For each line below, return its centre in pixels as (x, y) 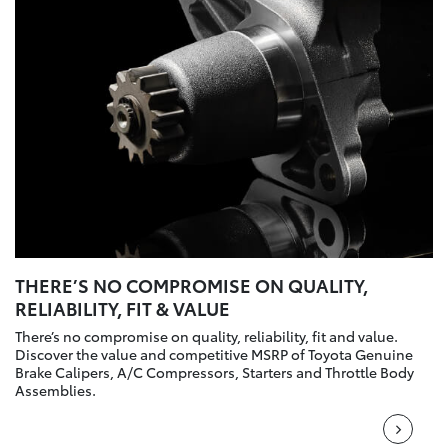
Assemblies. (55, 389)
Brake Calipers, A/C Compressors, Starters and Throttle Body (214, 371)
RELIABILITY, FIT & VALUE (122, 307)
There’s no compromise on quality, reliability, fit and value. (206, 335)
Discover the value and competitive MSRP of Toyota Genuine (214, 353)
